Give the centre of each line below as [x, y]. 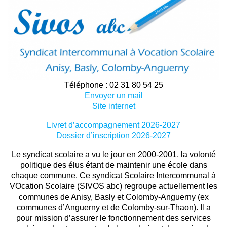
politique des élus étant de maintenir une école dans [113, 165]
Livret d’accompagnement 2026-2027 [113, 125]
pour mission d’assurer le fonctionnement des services [113, 218]
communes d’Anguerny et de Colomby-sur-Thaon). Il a [113, 207]
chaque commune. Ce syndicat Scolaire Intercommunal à [113, 175]
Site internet [113, 106]
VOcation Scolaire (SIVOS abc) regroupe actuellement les [113, 186]
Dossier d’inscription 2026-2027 [113, 135]
